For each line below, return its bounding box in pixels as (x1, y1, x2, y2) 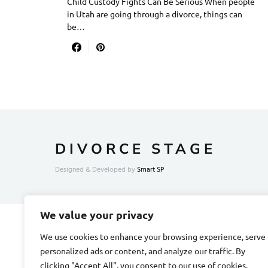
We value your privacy (40, 208, 154, 221)
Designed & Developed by (55, 164, 137, 176)
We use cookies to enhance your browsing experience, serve (40, 231, 266, 242)
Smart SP (137, 164, 165, 176)
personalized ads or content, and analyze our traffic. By (40, 245, 245, 256)
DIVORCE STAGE (55, 139, 216, 159)
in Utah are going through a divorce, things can (67, 8, 242, 19)
